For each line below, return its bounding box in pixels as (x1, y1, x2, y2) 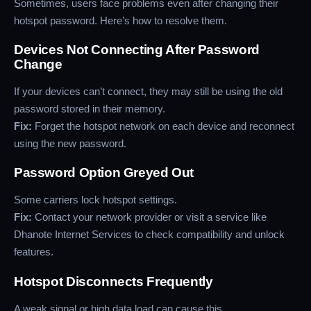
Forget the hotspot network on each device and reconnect (32, 120, 294, 133)
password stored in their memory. (14, 103, 165, 115)
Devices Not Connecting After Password (14, 42, 260, 58)
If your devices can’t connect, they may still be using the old (14, 85, 283, 98)
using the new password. (14, 137, 126, 150)
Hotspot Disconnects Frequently (14, 274, 213, 289)
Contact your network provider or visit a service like (32, 211, 267, 224)
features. (14, 246, 53, 258)
